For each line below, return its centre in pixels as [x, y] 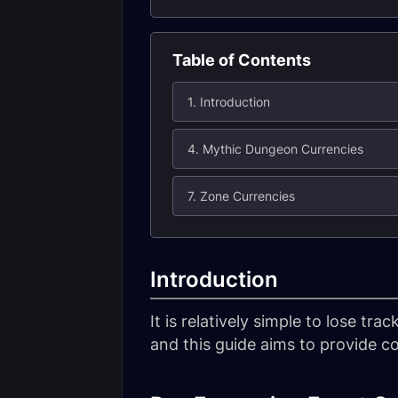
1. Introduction [229, 102]
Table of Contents [242, 60]
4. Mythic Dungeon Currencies [275, 149]
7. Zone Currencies [241, 196]
